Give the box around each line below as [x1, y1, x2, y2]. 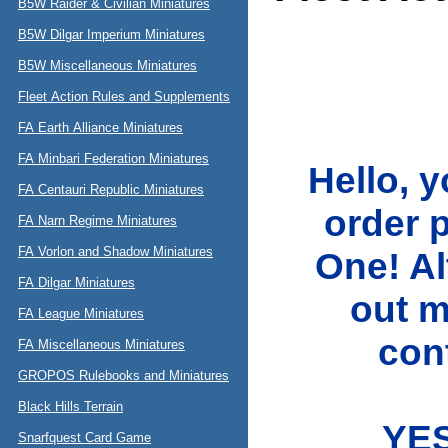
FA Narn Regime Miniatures [18, 213, 177, 228]
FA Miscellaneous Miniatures [18, 337, 185, 352]
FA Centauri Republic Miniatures [18, 182, 204, 197]
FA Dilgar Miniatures [18, 275, 135, 290]
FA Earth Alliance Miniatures [18, 120, 183, 135]
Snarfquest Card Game [18, 430, 151, 445]
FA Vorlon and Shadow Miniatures [18, 244, 213, 259]
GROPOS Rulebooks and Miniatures [18, 368, 229, 383]
